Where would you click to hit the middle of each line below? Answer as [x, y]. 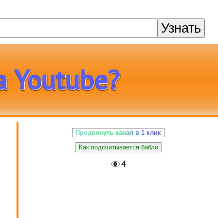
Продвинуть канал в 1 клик [118, 133]
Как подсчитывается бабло [118, 147]
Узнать [181, 28]
